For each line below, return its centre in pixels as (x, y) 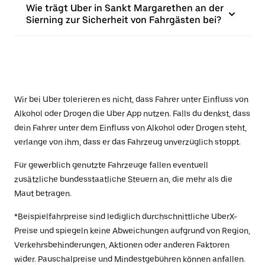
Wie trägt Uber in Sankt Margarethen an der (125, 8)
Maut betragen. (43, 194)
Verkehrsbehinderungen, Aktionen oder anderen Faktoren (122, 245)
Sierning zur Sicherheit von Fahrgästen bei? (124, 20)
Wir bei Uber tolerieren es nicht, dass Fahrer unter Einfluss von (131, 100)
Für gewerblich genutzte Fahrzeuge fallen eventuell (111, 165)
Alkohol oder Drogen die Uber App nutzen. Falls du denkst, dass (132, 114)
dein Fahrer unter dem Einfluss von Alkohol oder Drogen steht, (130, 128)
